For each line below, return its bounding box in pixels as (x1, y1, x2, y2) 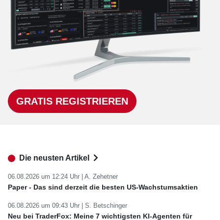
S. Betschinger (85, 202, 127, 210)
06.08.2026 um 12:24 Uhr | (8, 173, 84, 181)
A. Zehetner (84, 173, 118, 181)
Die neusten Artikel (19, 154, 91, 163)
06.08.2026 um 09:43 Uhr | (8, 202, 85, 210)
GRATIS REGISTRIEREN (16, 96, 128, 107)
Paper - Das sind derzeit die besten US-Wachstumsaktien (8, 183, 198, 192)
